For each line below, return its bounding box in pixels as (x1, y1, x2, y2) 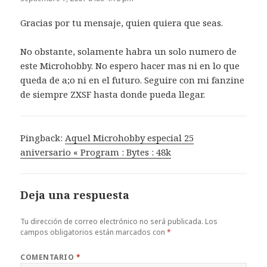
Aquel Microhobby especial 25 (65, 132, 194, 144)
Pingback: (20, 132, 66, 144)
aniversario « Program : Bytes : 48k (20, 146, 172, 159)
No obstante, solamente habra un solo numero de (20, 45, 237, 58)
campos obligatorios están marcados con (20, 227, 167, 238)
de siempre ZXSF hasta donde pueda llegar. (20, 88, 206, 101)
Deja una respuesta (20, 188, 130, 203)
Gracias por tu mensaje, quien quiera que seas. (20, 17, 223, 29)
